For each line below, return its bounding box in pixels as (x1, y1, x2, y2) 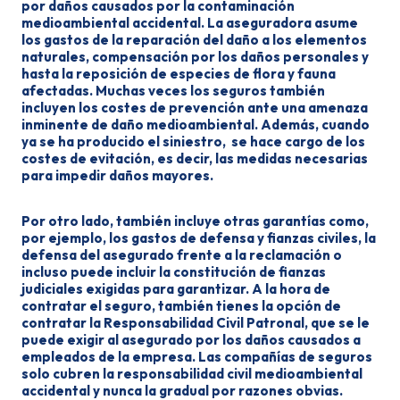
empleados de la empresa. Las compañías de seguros (21, 348, 372, 365)
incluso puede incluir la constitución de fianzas (21, 263, 326, 280)
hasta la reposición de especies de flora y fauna (21, 65, 336, 82)
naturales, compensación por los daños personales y (21, 48, 369, 65)
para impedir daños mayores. (21, 167, 213, 184)
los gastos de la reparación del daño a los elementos (21, 31, 367, 48)
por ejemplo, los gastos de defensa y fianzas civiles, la (21, 229, 376, 246)
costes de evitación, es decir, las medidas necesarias (21, 150, 368, 167)
